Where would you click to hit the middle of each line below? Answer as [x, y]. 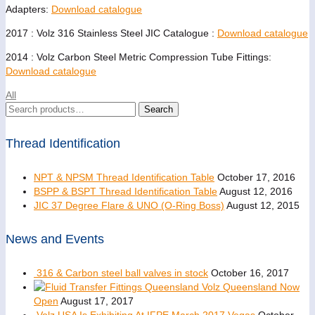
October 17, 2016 [256, 177]
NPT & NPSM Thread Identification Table [124, 177]
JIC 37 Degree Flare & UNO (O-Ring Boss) [129, 205]
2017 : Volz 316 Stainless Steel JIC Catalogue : [111, 33]
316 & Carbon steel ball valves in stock [122, 272]
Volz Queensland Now [251, 287]
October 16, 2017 [250, 272]
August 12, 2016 [256, 191]
